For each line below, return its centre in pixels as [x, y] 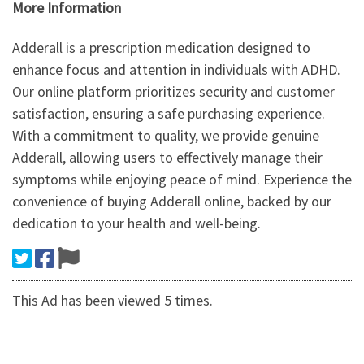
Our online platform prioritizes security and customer [173, 92]
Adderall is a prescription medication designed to [161, 48]
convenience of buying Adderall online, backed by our [172, 201]
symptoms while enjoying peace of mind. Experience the [182, 180]
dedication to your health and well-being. [136, 223]
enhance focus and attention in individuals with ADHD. [176, 70]
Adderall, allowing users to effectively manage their [167, 158]
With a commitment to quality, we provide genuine [166, 136]
